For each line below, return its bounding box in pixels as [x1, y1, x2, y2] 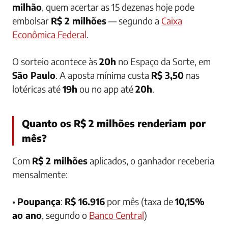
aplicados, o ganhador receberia [88, 155, 214, 167]
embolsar [12, 15, 51, 27]
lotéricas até [12, 83, 63, 95]
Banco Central [89, 209, 144, 221]
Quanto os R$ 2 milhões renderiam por [22, 117, 206, 130]
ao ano [12, 209, 42, 221]
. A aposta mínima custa [55, 69, 151, 81]
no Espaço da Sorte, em [116, 55, 211, 68]
